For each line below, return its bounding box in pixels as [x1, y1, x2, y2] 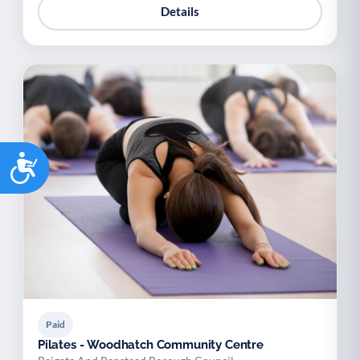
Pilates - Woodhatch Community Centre [38, 337, 264, 352]
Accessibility [39, 148, 135, 170]
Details [161, 4, 199, 18]
